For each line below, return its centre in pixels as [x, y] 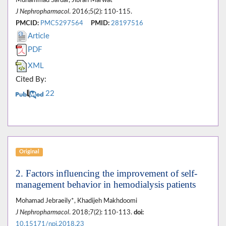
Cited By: [31, 80]
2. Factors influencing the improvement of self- [106, 174]
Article [39, 36]
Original [29, 152]
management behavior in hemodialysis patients [107, 185]
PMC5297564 [62, 23]
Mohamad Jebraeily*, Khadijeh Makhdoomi [76, 201]
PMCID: [27, 23]
